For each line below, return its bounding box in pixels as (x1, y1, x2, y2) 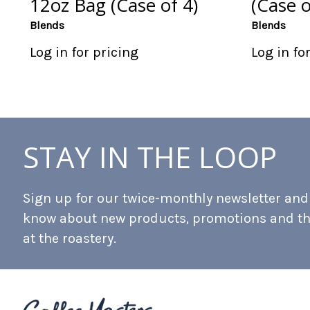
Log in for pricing (29, 44, 138, 61)
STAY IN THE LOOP (23, 136, 277, 176)
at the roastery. (23, 230, 116, 246)
